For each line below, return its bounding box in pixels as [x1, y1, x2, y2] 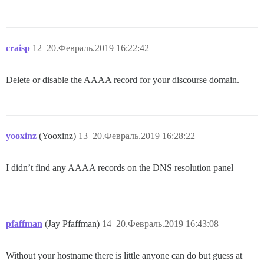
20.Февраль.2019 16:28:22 [93, 130, 195, 141]
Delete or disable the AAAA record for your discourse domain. [6, 74, 239, 85]
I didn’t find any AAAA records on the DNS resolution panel [6, 162, 233, 173]
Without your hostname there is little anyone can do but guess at [6, 250, 242, 260]
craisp [6, 42, 30, 53]
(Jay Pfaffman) [45, 218, 102, 229]
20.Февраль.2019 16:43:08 [116, 218, 219, 229]
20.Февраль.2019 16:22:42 [47, 42, 149, 53]
